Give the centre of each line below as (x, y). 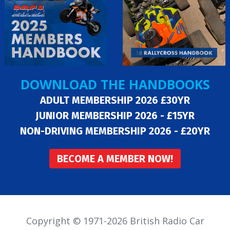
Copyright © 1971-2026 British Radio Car (115, 221)
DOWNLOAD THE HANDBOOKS (115, 84)
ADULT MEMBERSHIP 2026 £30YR (115, 100)
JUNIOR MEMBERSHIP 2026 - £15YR (115, 116)
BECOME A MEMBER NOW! (115, 159)
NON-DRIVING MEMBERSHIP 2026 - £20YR (115, 131)
